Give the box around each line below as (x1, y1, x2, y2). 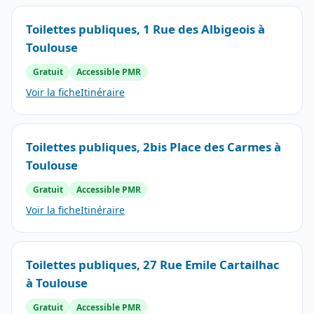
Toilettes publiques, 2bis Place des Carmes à (26, 138, 281, 155)
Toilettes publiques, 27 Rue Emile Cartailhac (26, 256, 280, 273)
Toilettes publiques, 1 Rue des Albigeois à (26, 21, 265, 38)
